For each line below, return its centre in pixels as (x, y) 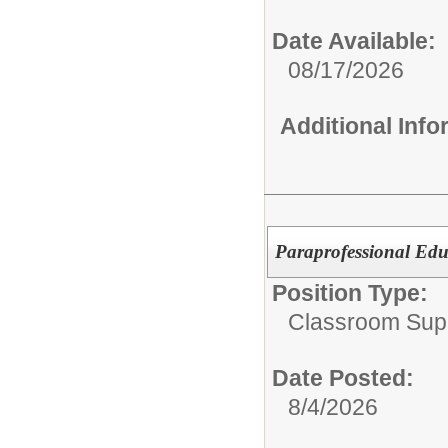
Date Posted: (343, 377)
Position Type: (350, 292)
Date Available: (354, 41)
